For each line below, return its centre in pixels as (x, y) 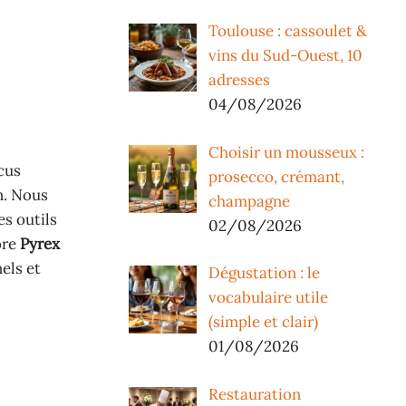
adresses (239, 80)
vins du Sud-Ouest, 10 (285, 56)
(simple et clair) (263, 322)
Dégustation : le (264, 273)
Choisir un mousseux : (286, 152)
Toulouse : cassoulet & (287, 31)
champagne (249, 201)
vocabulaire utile (268, 298)
